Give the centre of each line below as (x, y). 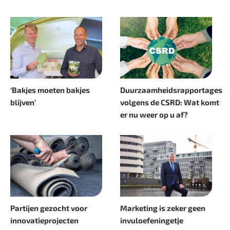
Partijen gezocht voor (49, 208)
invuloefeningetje (152, 221)
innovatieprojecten (44, 221)
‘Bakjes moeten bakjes (50, 90)
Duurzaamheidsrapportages (171, 90)
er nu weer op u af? (154, 115)
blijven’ (23, 102)
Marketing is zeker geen (163, 208)
